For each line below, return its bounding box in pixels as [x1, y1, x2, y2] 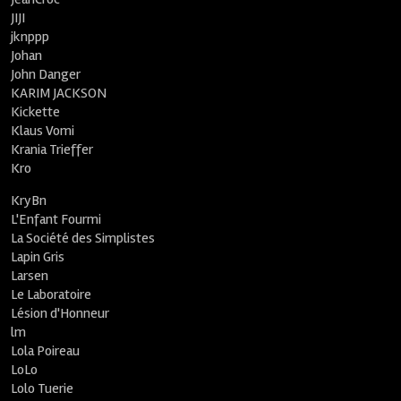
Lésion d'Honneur [11, 304, 110, 322]
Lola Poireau [11, 342, 81, 360]
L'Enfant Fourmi [11, 210, 102, 228]
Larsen [11, 267, 49, 285]
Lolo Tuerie [11, 380, 74, 397]
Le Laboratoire [11, 286, 92, 303]
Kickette [11, 103, 61, 121]
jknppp [11, 28, 50, 46]
